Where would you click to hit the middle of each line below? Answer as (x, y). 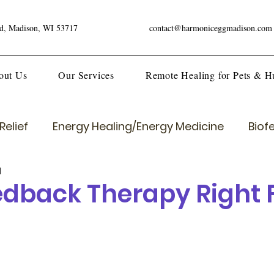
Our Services (87, 75)
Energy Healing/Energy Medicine (138, 126)
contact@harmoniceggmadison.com (211, 28)
